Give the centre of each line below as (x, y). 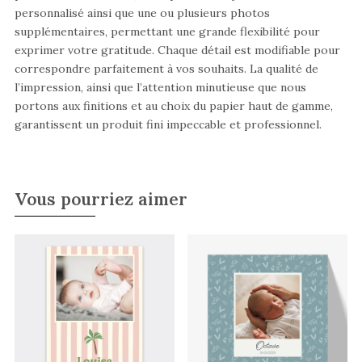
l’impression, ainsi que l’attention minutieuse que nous (160, 87)
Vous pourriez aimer (101, 199)
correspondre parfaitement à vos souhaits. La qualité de (166, 68)
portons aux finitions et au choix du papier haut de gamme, (173, 105)
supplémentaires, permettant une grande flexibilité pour (167, 31)
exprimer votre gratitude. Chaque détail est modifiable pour (177, 50)
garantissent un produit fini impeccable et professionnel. (168, 124)
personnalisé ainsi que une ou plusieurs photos (142, 13)
